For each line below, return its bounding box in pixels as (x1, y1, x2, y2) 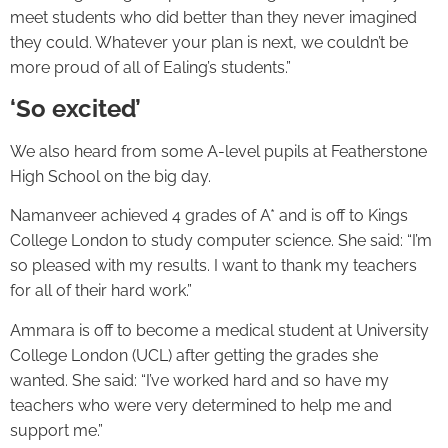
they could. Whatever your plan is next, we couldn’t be (10, 33, 408, 53)
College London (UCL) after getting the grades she (10, 345, 378, 365)
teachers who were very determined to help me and (10, 395, 392, 415)
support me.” (10, 420, 107, 440)
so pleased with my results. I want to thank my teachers (10, 256, 417, 276)
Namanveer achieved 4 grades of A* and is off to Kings (10, 206, 408, 226)
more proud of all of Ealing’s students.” (10, 58, 295, 78)
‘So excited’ (10, 93, 141, 123)
